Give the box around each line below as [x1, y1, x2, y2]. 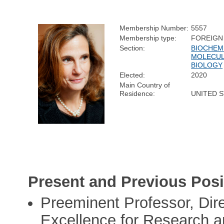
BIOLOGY [191, 60, 223, 69]
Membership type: [119, 33, 177, 42]
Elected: [119, 70, 145, 79]
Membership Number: [119, 23, 189, 32]
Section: [119, 43, 145, 52]
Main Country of [119, 80, 170, 89]
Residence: [119, 89, 155, 97]
